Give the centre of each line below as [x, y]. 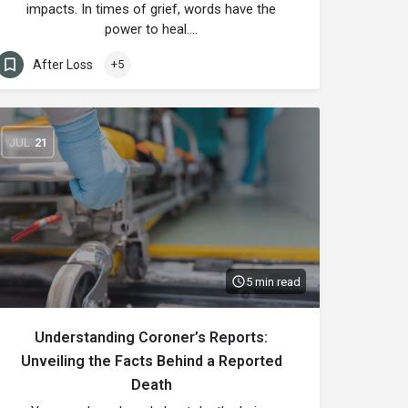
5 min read [273, 281]
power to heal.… [151, 29]
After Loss [63, 64]
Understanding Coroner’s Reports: [151, 337]
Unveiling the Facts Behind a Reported [151, 361]
